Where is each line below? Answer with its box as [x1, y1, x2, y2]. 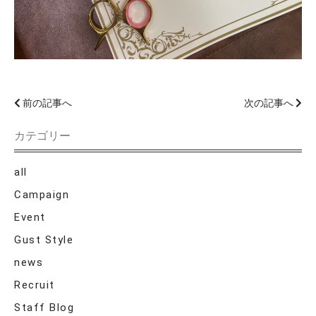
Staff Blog [14, 300, 74, 314]
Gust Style [14, 233, 73, 246]
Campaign [14, 188, 69, 201]
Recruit [14, 278, 55, 291]
